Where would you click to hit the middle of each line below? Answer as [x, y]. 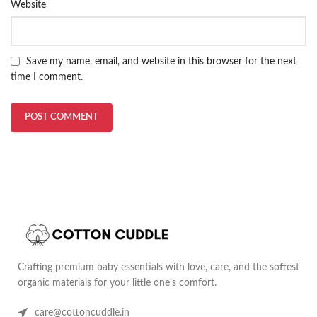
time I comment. [47, 77]
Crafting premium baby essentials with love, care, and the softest [158, 268]
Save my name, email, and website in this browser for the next [161, 61]
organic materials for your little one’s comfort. [117, 283]
